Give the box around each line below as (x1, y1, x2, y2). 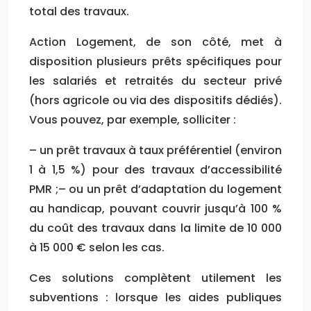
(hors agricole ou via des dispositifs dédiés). (29, 92, 282, 108)
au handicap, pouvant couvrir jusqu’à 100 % (29, 200, 282, 217)
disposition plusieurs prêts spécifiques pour (29, 53, 282, 69)
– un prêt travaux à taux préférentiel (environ (29, 142, 282, 158)
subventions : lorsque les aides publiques (29, 289, 282, 305)
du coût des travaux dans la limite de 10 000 (29, 219, 282, 236)
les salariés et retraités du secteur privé (29, 72, 282, 89)
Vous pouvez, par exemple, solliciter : (29, 111, 236, 128)
